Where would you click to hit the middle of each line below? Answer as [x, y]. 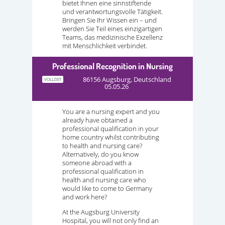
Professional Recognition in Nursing [113, 66]
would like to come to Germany [107, 188]
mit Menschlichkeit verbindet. [105, 46]
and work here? [85, 197]
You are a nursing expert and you [111, 111]
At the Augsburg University [101, 212]
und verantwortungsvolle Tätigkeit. [113, 12]
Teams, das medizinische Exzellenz [113, 37]
